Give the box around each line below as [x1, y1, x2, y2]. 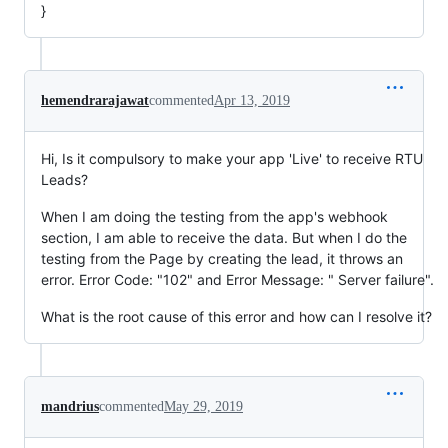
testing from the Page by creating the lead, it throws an [41, 249, 403, 267]
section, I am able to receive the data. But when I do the [41, 228, 407, 246]
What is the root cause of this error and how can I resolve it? [41, 307, 432, 325]
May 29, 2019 [164, 398, 243, 414]
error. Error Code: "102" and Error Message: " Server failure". [41, 270, 434, 288]
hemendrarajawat [41, 92, 149, 108]
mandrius [41, 398, 99, 414]
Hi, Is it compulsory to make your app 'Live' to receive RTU [41, 149, 423, 167]
